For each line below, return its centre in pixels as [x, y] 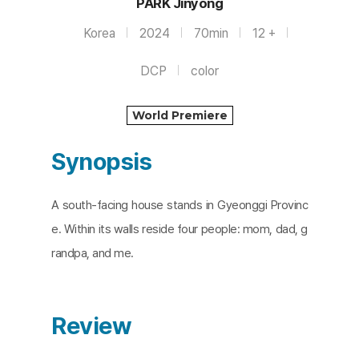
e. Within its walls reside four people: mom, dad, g [179, 230]
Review [91, 326]
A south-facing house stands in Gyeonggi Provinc [179, 206]
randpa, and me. [93, 254]
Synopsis [101, 161]
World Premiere [179, 116]
